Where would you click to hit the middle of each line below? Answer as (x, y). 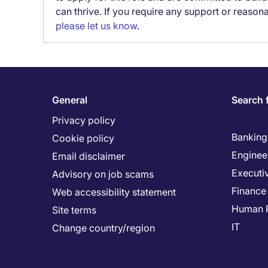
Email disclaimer (89, 156)
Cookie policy (83, 138)
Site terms (74, 210)
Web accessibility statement (114, 192)
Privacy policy (84, 120)
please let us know (96, 26)
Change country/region (103, 228)
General (70, 100)
